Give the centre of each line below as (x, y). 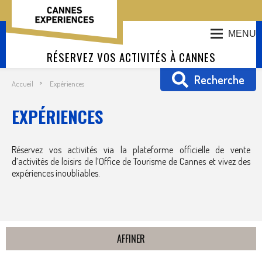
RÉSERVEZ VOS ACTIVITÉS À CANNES (131, 57)
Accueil (23, 84)
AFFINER (131, 239)
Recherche (219, 80)
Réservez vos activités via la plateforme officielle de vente (131, 150)
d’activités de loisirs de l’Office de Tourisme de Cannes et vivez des (131, 161)
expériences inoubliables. (56, 173)
